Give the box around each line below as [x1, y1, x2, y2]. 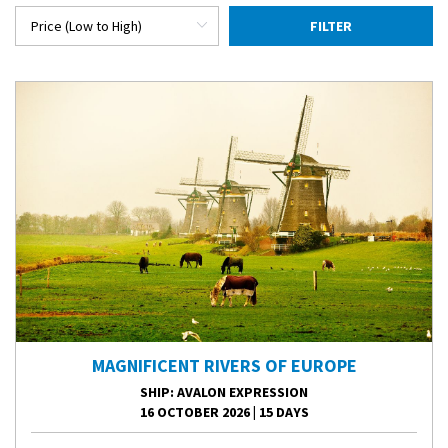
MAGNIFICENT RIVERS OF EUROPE [91, 353, 357, 377]
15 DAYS [255, 402, 309, 421]
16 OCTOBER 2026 [139, 402, 253, 421]
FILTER [310, 16, 352, 35]
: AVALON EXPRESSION [170, 382, 308, 401]
